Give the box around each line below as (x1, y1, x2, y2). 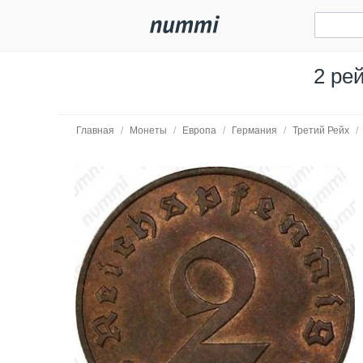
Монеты (130, 125, 167, 136)
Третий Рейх (293, 125, 349, 136)
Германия (232, 125, 277, 136)
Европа (182, 125, 216, 136)
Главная (76, 125, 114, 136)
